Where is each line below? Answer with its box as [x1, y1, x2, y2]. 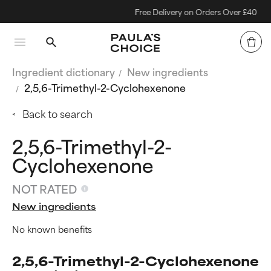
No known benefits [12, 221, 92, 236]
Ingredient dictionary [12, 64, 115, 79]
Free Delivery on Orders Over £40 [124, 5, 246, 18]
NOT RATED [12, 180, 77, 197]
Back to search [22, 105, 93, 121]
